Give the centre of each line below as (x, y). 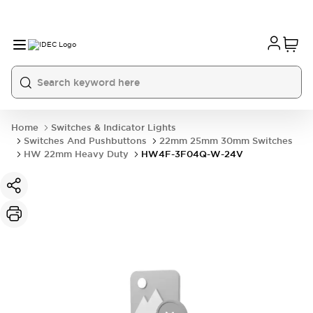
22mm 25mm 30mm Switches (226, 141)
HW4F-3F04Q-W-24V (192, 154)
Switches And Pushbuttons (85, 141)
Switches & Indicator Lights (114, 128)
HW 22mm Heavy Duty (76, 154)
